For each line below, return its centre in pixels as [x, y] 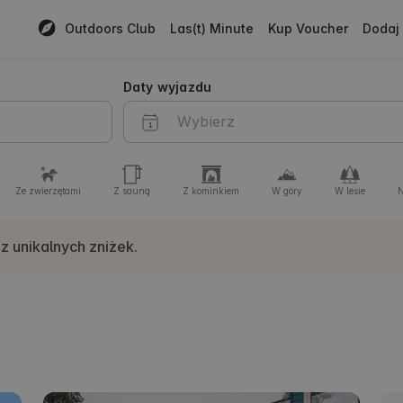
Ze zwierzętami [48, 191]
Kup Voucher [308, 28]
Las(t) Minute [211, 28]
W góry [287, 191]
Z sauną [132, 191]
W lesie [350, 191]
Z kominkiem [211, 191]
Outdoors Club [110, 28]
